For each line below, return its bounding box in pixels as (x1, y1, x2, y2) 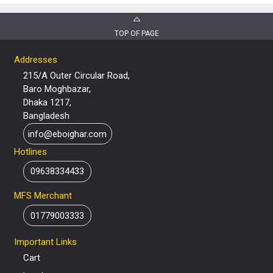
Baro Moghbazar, (23, 83, 91, 95)
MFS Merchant (13, 190, 72, 202)
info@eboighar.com (28, 128, 107, 140)
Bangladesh (23, 110, 69, 122)
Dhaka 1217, (23, 97, 71, 108)
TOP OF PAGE (114, 29, 159, 38)
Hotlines (13, 146, 47, 158)
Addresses (13, 54, 57, 66)
